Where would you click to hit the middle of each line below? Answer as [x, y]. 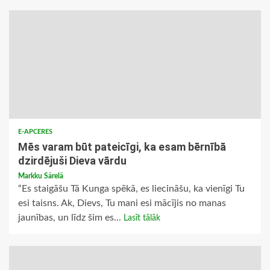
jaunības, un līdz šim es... [71, 218]
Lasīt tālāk [142, 218]
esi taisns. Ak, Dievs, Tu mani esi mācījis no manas [122, 203]
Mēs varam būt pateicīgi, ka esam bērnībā [122, 147]
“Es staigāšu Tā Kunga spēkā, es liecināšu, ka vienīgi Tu [131, 189]
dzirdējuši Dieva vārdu [72, 161]
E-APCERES [35, 132]
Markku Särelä [41, 176]
